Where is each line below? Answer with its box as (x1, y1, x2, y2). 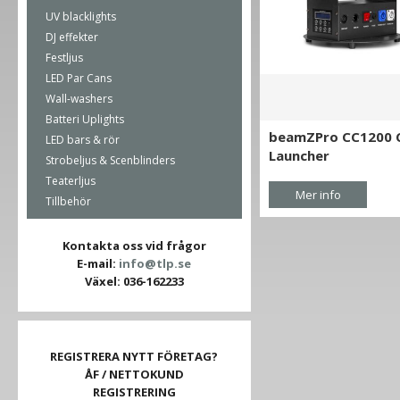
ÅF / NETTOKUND (84, 366, 184, 382)
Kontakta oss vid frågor (62, 237, 206, 254)
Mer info (295, 186, 341, 203)
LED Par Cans (46, 71, 112, 86)
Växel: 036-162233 (84, 273, 184, 289)
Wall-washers (46, 91, 112, 106)
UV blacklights (46, 9, 116, 24)
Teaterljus (46, 173, 96, 188)
